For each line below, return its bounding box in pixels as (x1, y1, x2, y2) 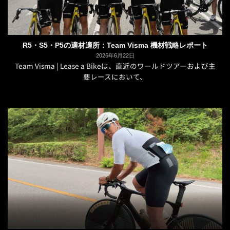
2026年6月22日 (95, 52, 135, 59)
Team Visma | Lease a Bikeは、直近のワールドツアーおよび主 (14, 61, 216, 71)
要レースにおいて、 (83, 71, 147, 82)
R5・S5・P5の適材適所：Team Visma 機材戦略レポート (22, 42, 208, 50)
